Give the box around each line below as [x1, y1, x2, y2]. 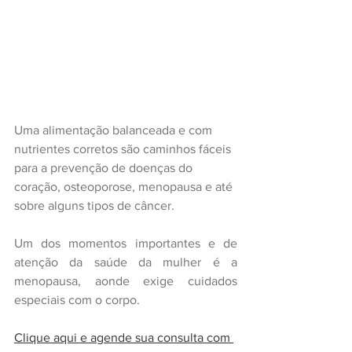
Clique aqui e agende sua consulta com [14, 331, 233, 345]
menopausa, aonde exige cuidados [14, 274, 237, 288]
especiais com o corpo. [14, 293, 140, 307]
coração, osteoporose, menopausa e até [14, 180, 236, 194]
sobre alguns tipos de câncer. [14, 199, 174, 213]
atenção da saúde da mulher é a [14, 255, 237, 269]
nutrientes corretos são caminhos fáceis [14, 142, 234, 156]
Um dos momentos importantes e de [14, 236, 237, 251]
